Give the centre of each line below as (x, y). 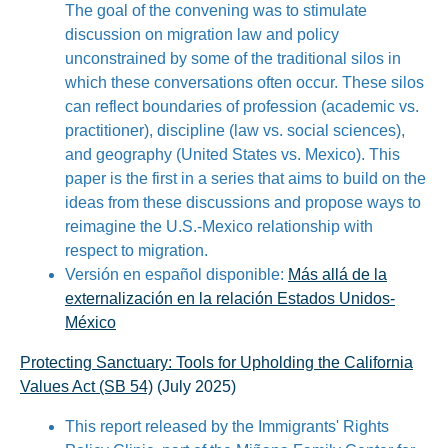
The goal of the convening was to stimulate (216, 10)
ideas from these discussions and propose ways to (243, 202)
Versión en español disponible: (176, 274)
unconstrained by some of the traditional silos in (233, 58)
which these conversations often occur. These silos (244, 82)
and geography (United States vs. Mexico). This (232, 154)
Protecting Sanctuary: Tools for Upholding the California (216, 362)
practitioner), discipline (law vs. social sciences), (235, 130)
